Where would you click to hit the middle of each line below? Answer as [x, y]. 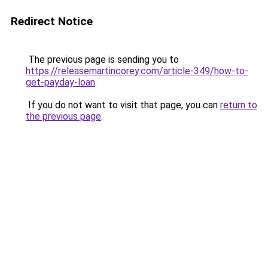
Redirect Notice [52, 21]
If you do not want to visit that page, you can [123, 105]
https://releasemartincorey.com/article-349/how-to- [137, 71]
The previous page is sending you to [102, 60]
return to [239, 105]
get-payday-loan [60, 82]
